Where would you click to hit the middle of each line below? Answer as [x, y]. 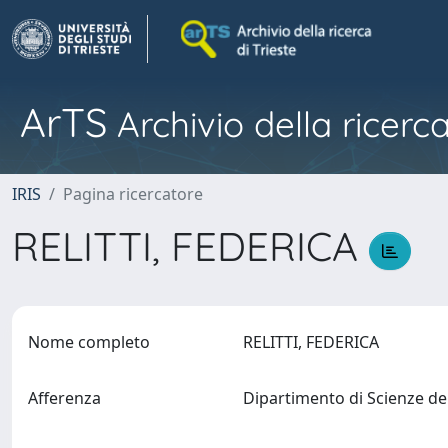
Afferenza [64, 398]
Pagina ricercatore [133, 194]
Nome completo [89, 342]
